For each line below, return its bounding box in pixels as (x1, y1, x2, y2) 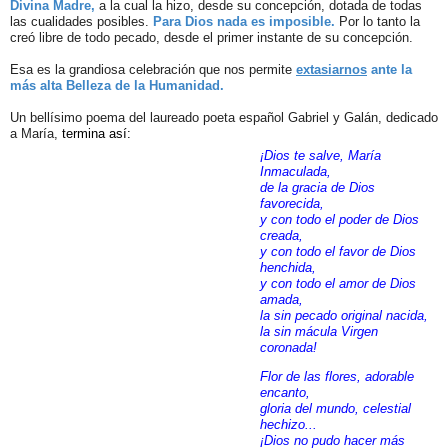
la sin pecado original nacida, (260, 308, 428, 324)
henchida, (260, 260, 316, 276)
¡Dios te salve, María (260, 148, 381, 164)
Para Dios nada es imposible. (153, 13, 335, 29)
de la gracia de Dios (260, 180, 375, 196)
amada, (260, 292, 303, 308)
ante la (367, 61, 412, 77)
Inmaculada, (260, 164, 331, 180)
